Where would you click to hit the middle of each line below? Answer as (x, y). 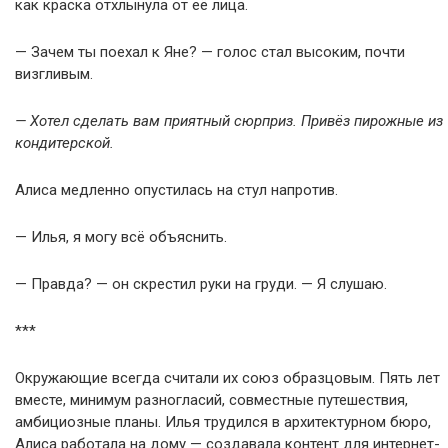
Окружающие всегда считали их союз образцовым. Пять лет (227, 378)
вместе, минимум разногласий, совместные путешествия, (211, 400)
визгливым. (54, 74)
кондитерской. (64, 143)
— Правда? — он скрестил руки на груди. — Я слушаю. (201, 284)
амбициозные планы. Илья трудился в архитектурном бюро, (223, 422)
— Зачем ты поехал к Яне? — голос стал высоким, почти (210, 52)
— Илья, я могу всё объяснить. (121, 237)
